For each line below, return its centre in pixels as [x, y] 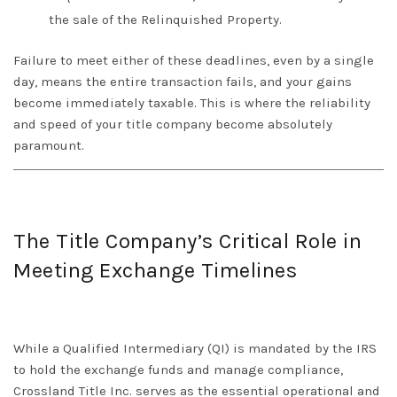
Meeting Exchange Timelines [155, 271]
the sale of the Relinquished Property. [165, 20]
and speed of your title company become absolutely [173, 125]
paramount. [49, 146]
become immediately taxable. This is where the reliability [192, 103]
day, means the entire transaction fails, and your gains [183, 82]
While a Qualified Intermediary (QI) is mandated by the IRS [195, 349]
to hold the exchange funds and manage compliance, [178, 370]
